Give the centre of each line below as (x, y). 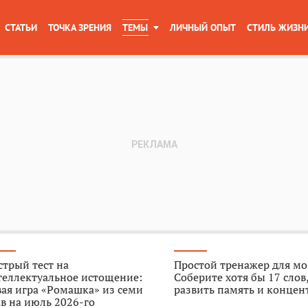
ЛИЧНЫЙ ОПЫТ (203, 27)
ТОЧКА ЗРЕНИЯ (80, 27)
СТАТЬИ (21, 27)
